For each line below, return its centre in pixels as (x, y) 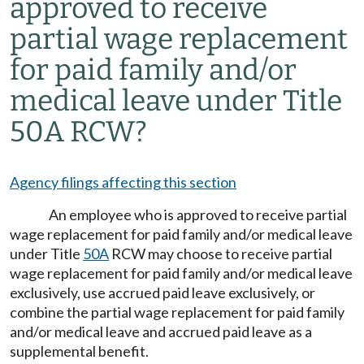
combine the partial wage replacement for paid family (177, 312)
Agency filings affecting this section (123, 182)
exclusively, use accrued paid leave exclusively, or (162, 292)
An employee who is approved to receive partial (198, 214)
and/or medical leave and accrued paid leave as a (161, 331)
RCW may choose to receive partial (221, 253)
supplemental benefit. (79, 351)
